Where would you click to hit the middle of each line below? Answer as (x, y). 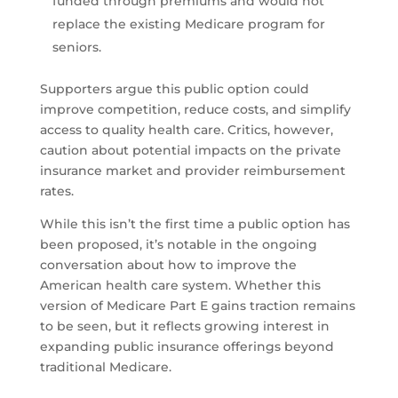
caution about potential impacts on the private (190, 151)
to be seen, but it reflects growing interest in (184, 326)
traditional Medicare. (105, 367)
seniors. (76, 48)
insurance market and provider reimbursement (192, 171)
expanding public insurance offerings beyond (187, 347)
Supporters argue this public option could (174, 89)
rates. (56, 191)
